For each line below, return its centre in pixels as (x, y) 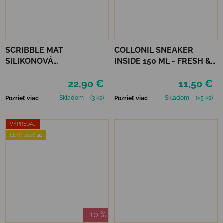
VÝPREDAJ (23, 124)
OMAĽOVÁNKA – (37, 72)
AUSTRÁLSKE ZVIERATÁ (52, 83)
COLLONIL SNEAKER (154, 50)
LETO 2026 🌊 (26, 135)
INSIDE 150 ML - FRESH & (163, 61)
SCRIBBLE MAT (34, 50)
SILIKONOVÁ (29, 61)
